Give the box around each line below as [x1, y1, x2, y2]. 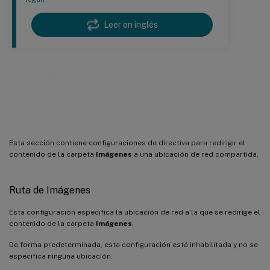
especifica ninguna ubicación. [9, 251, 113, 260]
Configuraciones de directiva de [9, 64, 230, 82]
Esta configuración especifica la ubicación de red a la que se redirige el [9, 207, 260, 216]
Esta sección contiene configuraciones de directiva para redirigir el [9, 138, 245, 147]
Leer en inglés [103, 20, 158, 30]
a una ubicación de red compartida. [132, 149, 259, 159]
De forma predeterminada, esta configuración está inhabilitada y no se [9, 240, 258, 249]
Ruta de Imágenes [9, 184, 90, 196]
